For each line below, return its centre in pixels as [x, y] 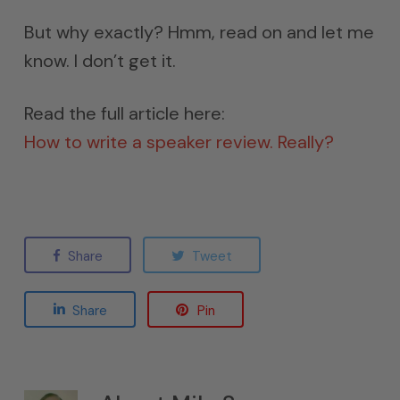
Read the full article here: [124, 113]
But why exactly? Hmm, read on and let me [199, 32]
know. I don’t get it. [100, 61]
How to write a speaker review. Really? [179, 142]
